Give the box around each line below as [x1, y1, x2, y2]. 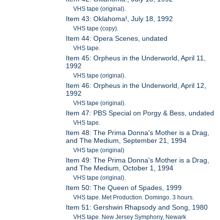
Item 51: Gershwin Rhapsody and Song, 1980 [66, 203, 208, 211]
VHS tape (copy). [73, 25, 119, 32]
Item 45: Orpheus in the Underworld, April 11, [66, 54, 206, 62]
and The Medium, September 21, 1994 [66, 136, 187, 144]
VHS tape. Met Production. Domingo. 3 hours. [73, 193, 194, 201]
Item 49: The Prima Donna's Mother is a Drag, [66, 156, 210, 164]
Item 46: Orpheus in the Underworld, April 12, [66, 81, 207, 89]
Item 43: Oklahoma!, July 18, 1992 [66, 14, 173, 23]
